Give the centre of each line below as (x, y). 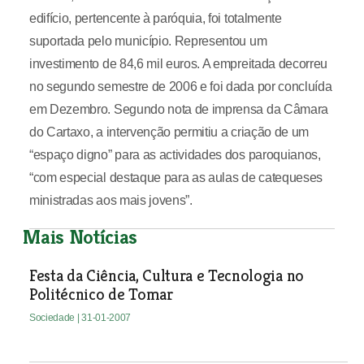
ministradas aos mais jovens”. (110, 200)
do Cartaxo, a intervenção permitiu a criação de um (169, 132)
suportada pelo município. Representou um (148, 41)
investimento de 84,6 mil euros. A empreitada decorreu (178, 64)
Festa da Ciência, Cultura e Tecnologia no (166, 276)
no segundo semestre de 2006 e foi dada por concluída (180, 87)
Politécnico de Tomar (101, 295)
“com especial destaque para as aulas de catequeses (175, 178)
